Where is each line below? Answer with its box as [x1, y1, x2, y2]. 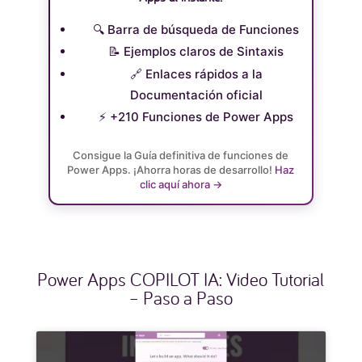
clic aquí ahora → [139, 177, 222, 191]
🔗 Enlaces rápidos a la [129, 65, 263, 82]
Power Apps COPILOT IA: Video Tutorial [37, 267, 325, 291]
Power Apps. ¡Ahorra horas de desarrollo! [67, 162, 276, 176]
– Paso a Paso [128, 285, 234, 309]
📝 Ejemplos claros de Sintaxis [108, 44, 284, 60]
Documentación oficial [129, 86, 263, 103]
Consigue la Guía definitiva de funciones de [73, 148, 289, 162]
